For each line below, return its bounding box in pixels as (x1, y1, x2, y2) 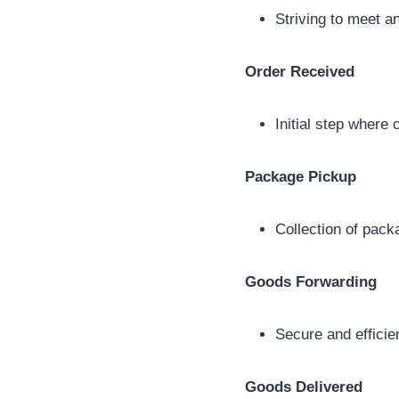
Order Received (245, 63, 354, 81)
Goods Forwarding (245, 273, 377, 291)
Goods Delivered (245, 379, 362, 396)
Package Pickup (245, 168, 356, 186)
